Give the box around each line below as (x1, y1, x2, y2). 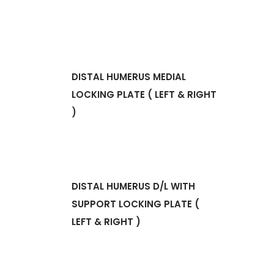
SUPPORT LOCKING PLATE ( (72, 198, 199, 211)
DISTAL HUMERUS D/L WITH (72, 180, 195, 193)
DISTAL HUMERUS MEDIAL (72, 70, 186, 84)
